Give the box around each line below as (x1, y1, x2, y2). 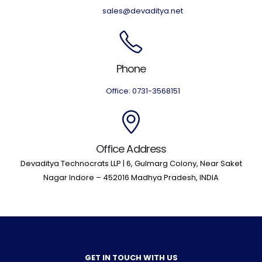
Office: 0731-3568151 (105, 85, 180, 96)
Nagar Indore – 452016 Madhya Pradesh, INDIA (43, 172, 219, 183)
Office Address (95, 142, 167, 156)
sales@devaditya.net (102, 5, 183, 16)
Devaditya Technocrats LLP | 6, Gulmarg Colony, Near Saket (20, 158, 242, 169)
